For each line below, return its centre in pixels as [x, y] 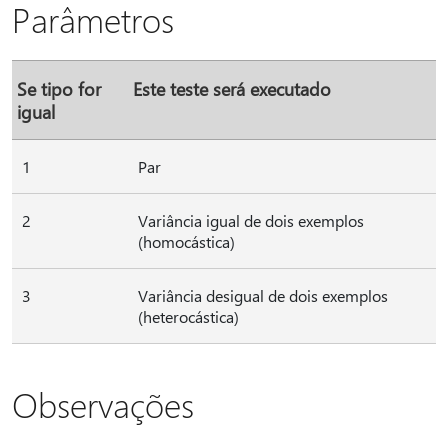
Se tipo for [59, 88]
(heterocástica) [188, 316]
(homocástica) [186, 241]
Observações [103, 404]
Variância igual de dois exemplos [251, 220]
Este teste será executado [232, 88]
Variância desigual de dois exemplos [263, 295]
